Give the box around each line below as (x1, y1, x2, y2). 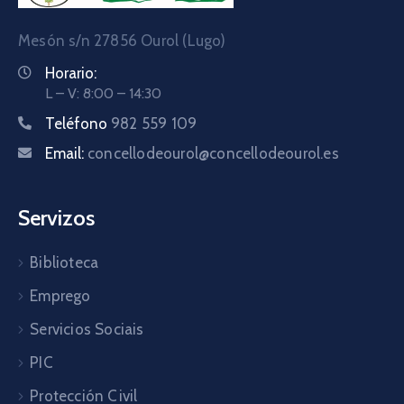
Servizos (18, 204, 95, 231)
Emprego (30, 286, 91, 305)
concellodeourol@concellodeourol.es (87, 143, 339, 162)
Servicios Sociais (30, 319, 144, 338)
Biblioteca (30, 252, 99, 271)
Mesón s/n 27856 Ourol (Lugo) (18, 31, 226, 50)
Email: (45, 143, 87, 162)
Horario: (45, 63, 96, 82)
